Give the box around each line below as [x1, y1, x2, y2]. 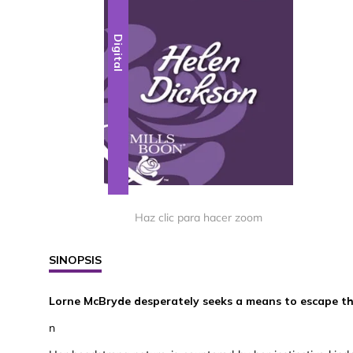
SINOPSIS [49, 253, 102, 268]
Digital [111, 34, 126, 72]
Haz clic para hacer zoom [135, 210, 262, 225]
